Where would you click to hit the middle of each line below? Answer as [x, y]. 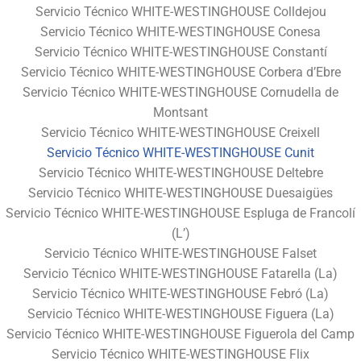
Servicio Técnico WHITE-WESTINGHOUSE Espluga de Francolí [180, 213]
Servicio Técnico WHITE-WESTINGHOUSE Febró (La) [180, 293]
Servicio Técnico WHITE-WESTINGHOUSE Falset [180, 253]
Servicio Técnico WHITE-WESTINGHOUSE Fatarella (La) [180, 273]
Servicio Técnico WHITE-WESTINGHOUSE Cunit [180, 152]
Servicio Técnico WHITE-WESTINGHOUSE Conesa [180, 31]
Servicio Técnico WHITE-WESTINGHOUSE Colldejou [180, 11]
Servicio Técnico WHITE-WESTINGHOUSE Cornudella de [180, 92]
